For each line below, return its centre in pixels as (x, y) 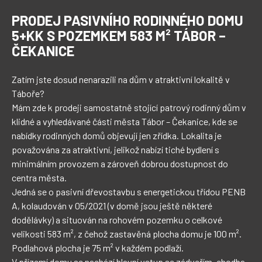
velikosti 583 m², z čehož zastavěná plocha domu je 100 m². (127, 234)
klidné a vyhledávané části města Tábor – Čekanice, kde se (125, 121)
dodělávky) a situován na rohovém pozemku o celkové (118, 220)
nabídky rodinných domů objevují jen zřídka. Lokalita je (118, 135)
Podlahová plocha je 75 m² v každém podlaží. (98, 248)
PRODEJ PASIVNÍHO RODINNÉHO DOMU (127, 20)
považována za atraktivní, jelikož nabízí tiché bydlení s (116, 149)
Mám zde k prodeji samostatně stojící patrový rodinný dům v (130, 107)
